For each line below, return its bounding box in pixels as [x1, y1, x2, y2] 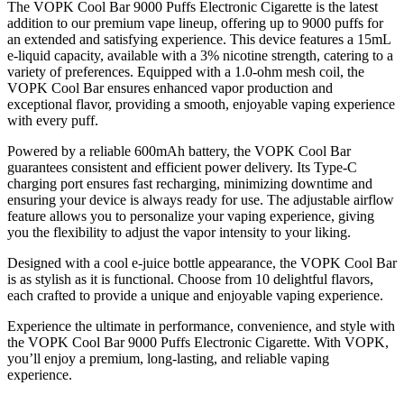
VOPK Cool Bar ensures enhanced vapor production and [7, 80, 333, 96]
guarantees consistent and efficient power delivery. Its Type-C [7, 160, 357, 175]
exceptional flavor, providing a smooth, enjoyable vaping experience [7, 96, 395, 112]
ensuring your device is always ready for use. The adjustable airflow [7, 192, 394, 207]
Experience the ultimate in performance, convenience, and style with [7, 318, 395, 334]
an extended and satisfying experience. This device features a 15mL [7, 32, 390, 47]
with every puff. [7, 113, 98, 128]
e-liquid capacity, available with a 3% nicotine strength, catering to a [7, 48, 393, 63]
